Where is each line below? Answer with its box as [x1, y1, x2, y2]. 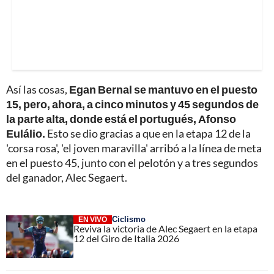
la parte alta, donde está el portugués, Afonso [6, 112, 236, 126]
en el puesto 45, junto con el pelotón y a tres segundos [6, 156, 258, 170]
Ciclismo [112, 214, 146, 224]
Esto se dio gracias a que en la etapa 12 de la [45, 127, 251, 141]
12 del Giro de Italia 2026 [73, 232, 179, 245]
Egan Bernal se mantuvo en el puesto [69, 83, 257, 97]
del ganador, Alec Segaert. [6, 171, 127, 185]
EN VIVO [78, 215, 107, 224]
